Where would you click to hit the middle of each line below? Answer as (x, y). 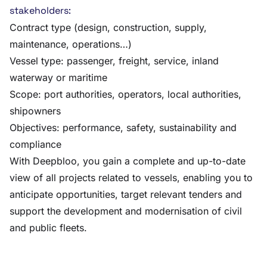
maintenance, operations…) (71, 44)
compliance (35, 144)
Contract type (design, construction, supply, (108, 27)
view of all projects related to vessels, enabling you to (131, 178)
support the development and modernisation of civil (126, 211)
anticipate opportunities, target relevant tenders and (126, 194)
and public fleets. (48, 228)
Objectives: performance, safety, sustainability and (123, 128)
